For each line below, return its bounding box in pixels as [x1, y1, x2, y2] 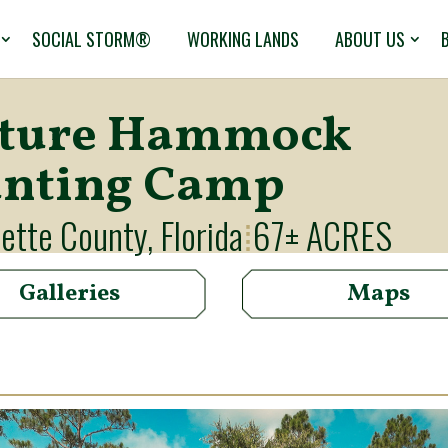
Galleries [19, 276, 120, 311]
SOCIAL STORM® [32, 26, 151, 52]
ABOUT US [335, 26, 405, 52]
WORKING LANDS [187, 26, 299, 52]
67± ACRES [253, 208, 392, 261]
